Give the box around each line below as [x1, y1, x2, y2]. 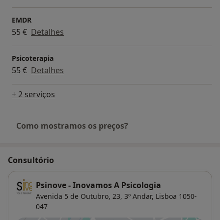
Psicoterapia [12, 54, 54, 63]
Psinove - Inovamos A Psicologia [36, 180, 161, 191]
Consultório [8, 155, 54, 166]
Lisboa [156, 192, 177, 201]
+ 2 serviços [12, 89, 55, 100]
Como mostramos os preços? [16, 120, 128, 132]
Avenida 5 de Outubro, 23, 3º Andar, [36, 192, 154, 201]
